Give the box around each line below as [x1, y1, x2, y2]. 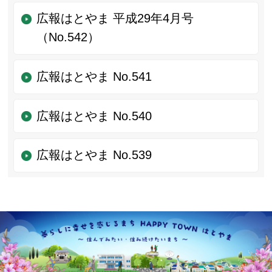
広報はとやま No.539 [36, 148, 152, 162]
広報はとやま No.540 [36, 109, 152, 123]
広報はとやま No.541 [36, 70, 152, 84]
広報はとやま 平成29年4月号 [36, 12, 194, 25]
